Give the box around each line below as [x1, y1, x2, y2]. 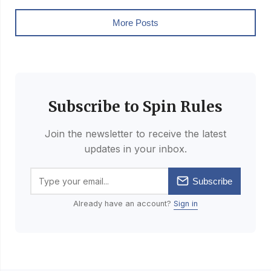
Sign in [174, 198, 198, 208]
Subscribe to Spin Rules [48, 97, 223, 116]
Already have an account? [73, 198, 174, 208]
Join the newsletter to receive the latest [45, 127, 226, 140]
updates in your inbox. [84, 142, 187, 155]
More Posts [113, 17, 158, 28]
